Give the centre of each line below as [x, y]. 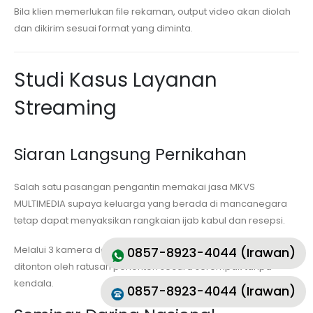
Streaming [65, 108]
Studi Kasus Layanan [116, 80]
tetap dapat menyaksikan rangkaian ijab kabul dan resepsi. [150, 220]
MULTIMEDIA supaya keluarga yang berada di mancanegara [151, 203]
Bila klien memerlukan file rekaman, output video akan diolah [152, 12]
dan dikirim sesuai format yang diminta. [103, 29]
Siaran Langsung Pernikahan [130, 154]
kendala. [34, 284]
